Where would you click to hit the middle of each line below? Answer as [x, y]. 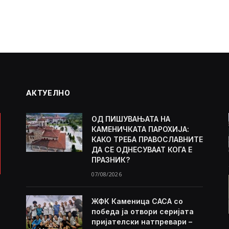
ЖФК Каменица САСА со [137, 201]
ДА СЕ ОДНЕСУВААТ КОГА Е [142, 150]
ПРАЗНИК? [110, 160]
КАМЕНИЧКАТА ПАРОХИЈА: [140, 129]
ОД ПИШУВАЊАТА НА [131, 119]
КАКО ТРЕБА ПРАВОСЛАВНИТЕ [147, 140]
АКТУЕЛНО [48, 93]
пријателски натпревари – [142, 222]
